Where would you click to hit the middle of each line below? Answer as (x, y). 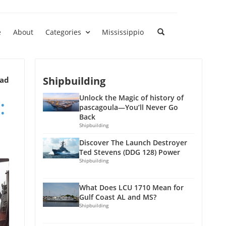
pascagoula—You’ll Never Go (129, 107)
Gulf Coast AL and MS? (118, 197)
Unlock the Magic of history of (131, 98)
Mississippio (123, 32)
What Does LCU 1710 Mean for (131, 187)
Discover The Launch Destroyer (133, 143)
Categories (63, 32)
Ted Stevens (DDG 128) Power (130, 152)
